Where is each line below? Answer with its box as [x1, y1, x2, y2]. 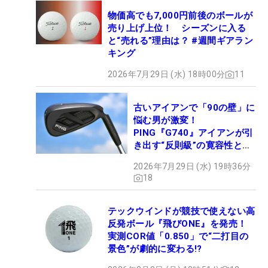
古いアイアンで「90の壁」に [133, 102, 255, 114]
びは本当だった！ [133, 153, 208, 164]
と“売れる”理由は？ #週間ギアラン [108, 35, 254, 47]
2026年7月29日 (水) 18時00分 [108, 69, 226, 80]
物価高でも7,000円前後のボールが [108, 10, 253, 22]
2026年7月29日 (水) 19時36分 [133, 162, 251, 172]
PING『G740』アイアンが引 [133, 127, 254, 139]
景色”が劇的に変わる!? [108, 243, 202, 255]
